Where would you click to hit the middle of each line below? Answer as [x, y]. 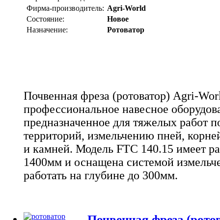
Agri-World [126, 8]
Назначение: [47, 29]
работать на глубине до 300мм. [101, 175]
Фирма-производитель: [65, 8]
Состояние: [45, 19]
